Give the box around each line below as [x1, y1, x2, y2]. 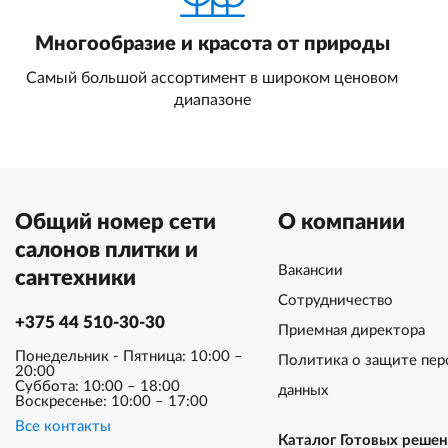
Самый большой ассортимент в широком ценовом [26, 70, 399, 86]
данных [277, 383, 328, 398]
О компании [277, 211, 405, 233]
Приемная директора [277, 323, 425, 338]
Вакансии [277, 263, 343, 278]
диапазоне [173, 92, 251, 108]
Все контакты [15, 419, 111, 434]
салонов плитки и [15, 239, 198, 261]
